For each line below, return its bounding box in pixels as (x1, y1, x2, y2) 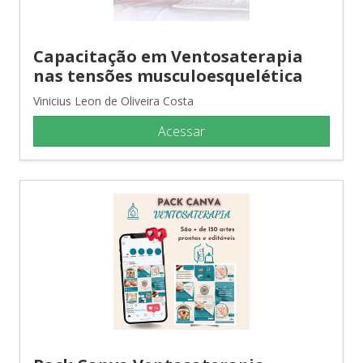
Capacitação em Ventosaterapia (33, 45, 303, 67)
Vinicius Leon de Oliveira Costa (33, 92, 194, 109)
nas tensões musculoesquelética (33, 64, 303, 87)
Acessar (158, 122, 205, 140)
